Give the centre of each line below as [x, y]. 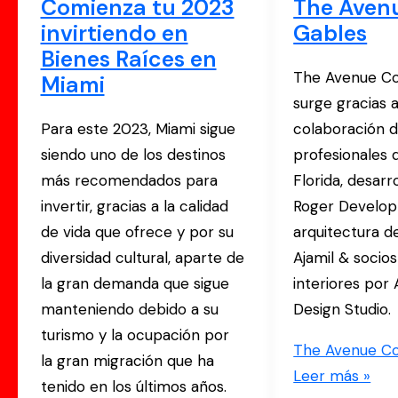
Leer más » [332, 375]
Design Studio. [342, 309]
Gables [330, 34]
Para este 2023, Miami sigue [138, 128]
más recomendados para [129, 180]
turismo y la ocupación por [135, 334]
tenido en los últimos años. [133, 386]
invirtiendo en [114, 34]
